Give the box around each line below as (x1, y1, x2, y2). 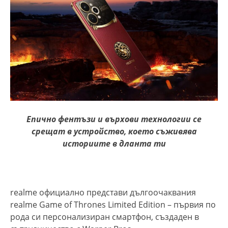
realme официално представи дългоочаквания (10, 186, 196, 198)
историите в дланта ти (62, 137, 166, 149)
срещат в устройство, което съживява (31, 125, 197, 137)
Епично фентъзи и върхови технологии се (26, 113, 202, 125)
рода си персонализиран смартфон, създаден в (10, 211, 199, 222)
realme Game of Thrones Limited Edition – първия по (10, 198, 216, 210)
